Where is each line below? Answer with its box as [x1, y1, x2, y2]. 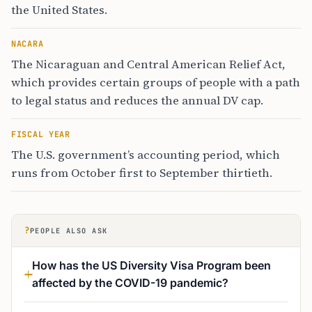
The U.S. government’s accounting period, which [11, 146, 280, 163]
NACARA [11, 38, 44, 49]
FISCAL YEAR [11, 129, 70, 140]
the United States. [11, 1, 107, 18]
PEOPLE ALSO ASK [30, 226, 108, 235]
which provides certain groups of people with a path [11, 74, 300, 91]
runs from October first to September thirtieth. [11, 164, 272, 181]
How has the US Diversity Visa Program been [32, 258, 271, 272]
